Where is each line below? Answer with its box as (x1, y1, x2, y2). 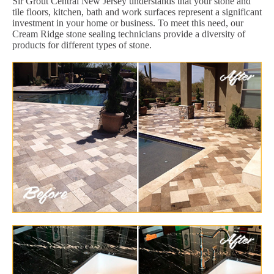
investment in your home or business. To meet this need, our (12, 18, 243, 29)
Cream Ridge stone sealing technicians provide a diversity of (12, 29, 245, 40)
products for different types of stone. (12, 40, 152, 51)
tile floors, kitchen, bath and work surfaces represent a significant (12, 7, 262, 18)
